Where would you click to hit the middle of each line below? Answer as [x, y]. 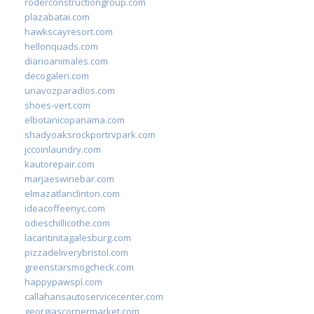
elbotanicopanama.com [75, 120]
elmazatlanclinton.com [72, 193]
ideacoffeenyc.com [65, 208]
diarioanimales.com [66, 61]
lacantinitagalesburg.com [78, 237]
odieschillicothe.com [67, 223]
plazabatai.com [57, 16]
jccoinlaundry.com [63, 149]
